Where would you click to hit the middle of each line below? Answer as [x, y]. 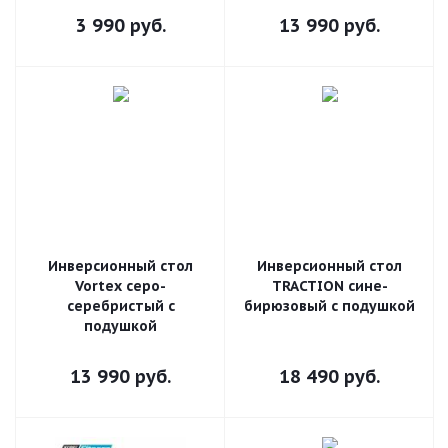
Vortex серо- [120, 286]
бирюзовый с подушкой [329, 306]
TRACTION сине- [329, 286]
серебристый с [120, 306]
